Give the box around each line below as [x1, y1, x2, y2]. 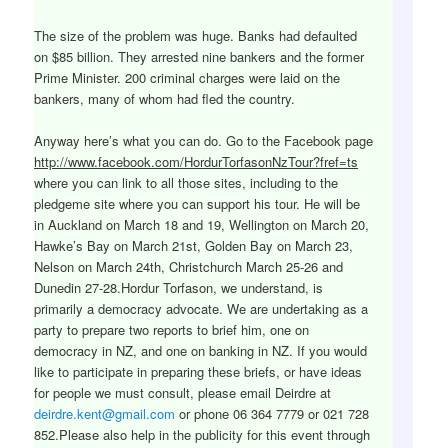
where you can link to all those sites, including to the [34, 173, 339, 193]
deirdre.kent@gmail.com [34, 404, 176, 424]
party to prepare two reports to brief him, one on [34, 320, 310, 340]
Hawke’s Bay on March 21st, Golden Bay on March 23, [34, 236, 354, 256]
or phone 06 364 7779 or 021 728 [175, 404, 370, 424]
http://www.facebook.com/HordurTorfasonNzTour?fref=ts [34, 152, 359, 172]
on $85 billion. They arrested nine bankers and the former [34, 47, 365, 67]
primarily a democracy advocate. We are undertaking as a [34, 299, 369, 319]
